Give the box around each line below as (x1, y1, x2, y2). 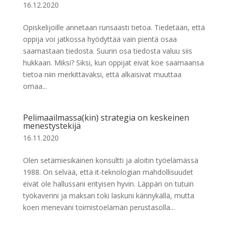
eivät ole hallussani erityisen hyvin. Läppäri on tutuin (22, 179, 194, 189)
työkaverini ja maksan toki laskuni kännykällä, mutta (22, 191, 194, 200)
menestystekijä (22, 120, 81, 131)
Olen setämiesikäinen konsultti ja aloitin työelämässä (22, 155, 198, 165)
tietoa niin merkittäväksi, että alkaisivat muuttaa (22, 70, 181, 79)
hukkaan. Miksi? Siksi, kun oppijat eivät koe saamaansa (22, 58, 204, 67)
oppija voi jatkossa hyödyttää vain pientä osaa (22, 34, 177, 44)
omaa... (22, 81, 47, 91)
